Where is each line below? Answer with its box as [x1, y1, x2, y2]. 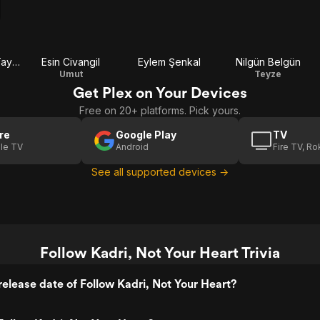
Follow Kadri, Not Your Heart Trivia [40, 244, 280, 261]
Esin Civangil [41, 56, 100, 68]
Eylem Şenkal [138, 56, 201, 68]
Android [116, 141, 149, 152]
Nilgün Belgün [235, 56, 301, 68]
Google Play [116, 129, 176, 141]
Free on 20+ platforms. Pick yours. [79, 104, 241, 116]
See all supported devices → [91, 166, 229, 178]
